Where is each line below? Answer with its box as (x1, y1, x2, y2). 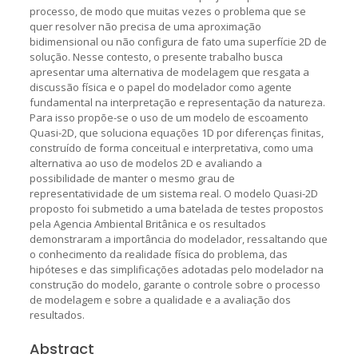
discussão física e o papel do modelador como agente (29, 79, 292, 94)
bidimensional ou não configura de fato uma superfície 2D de (29, 34, 327, 49)
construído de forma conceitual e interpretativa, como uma (29, 140, 313, 155)
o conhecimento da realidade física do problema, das (29, 246, 288, 261)
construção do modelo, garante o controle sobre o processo (29, 276, 320, 292)
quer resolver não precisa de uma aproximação (29, 18, 261, 34)
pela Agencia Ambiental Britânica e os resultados (29, 216, 266, 231)
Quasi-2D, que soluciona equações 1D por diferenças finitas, (29, 125, 324, 140)
